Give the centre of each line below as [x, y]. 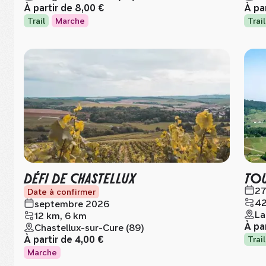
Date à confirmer [61, 192]
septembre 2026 [72, 204]
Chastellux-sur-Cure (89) [89, 228]
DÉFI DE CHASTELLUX [80, 177]
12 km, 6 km [61, 216]
